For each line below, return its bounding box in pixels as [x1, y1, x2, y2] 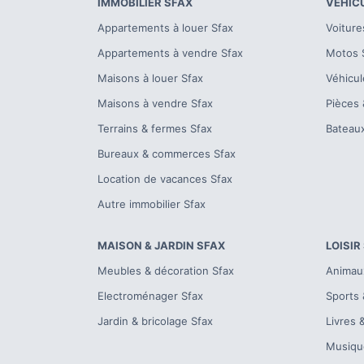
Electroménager [97, 289, 178, 302]
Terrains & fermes [97, 122, 187, 135]
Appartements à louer [97, 21, 208, 34]
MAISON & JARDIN [97, 239, 194, 252]
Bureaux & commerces [97, 147, 210, 160]
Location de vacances [97, 172, 207, 185]
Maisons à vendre [97, 97, 188, 110]
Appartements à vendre [97, 46, 218, 59]
